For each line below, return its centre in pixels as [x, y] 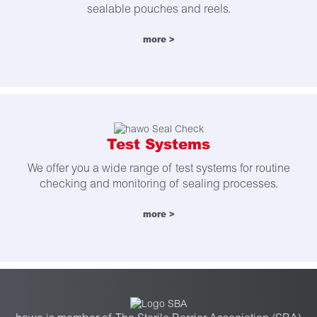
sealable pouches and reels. [158, 9]
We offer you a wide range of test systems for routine [158, 168]
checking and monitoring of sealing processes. [158, 184]
